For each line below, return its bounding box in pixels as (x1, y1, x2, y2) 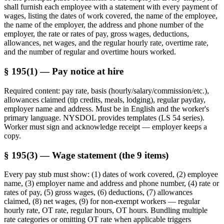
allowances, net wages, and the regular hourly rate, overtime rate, (4, 38, 208, 47)
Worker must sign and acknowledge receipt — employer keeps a (4, 122, 207, 131)
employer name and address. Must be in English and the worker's (4, 104, 209, 113)
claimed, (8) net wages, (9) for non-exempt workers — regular (4, 197, 200, 206)
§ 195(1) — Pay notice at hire (4, 66, 123, 77)
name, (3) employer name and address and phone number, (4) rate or (4, 179, 219, 188)
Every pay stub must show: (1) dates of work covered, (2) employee (4, 170, 218, 179)
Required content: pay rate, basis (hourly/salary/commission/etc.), (4, 86, 209, 95)
